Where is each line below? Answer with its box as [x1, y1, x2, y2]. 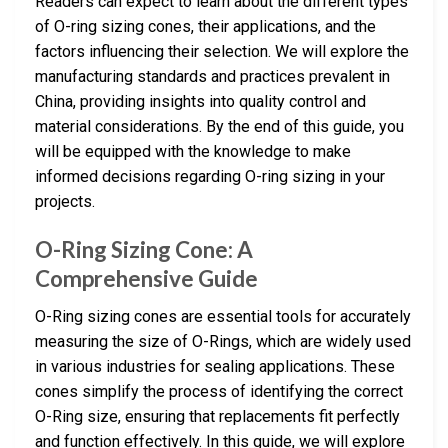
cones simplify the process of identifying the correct [35, 381, 403, 401]
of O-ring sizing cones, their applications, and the [35, 16, 376, 36]
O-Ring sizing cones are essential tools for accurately [35, 306, 411, 326]
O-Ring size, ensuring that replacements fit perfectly [35, 406, 400, 426]
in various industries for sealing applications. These [35, 356, 395, 376]
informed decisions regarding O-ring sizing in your [35, 166, 385, 186]
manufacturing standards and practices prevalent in [35, 66, 390, 86]
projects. [35, 191, 95, 211]
